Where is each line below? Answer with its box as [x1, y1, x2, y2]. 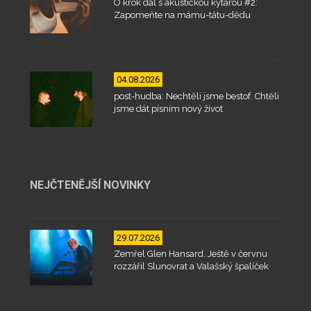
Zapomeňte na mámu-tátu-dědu [113, 10, 251, 21]
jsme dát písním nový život [113, 103, 223, 115]
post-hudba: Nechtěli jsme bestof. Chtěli [113, 91, 279, 102]
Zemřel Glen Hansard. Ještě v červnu [113, 249, 267, 260]
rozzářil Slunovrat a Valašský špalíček [113, 261, 269, 272]
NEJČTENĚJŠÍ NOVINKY [29, 178, 151, 192]
